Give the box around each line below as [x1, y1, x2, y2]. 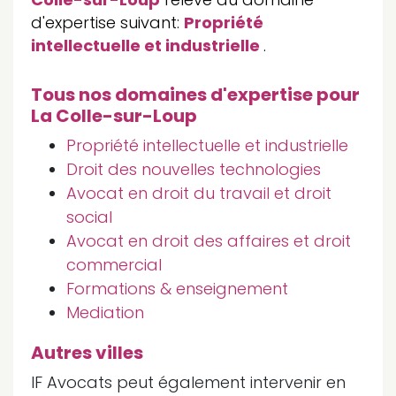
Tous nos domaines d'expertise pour [31, 82, 360, 107]
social [66, 206, 112, 228]
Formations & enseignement [66, 278, 288, 300]
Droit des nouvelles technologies [66, 158, 321, 180]
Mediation [66, 301, 144, 324]
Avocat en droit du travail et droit [66, 182, 331, 204]
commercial [66, 254, 162, 276]
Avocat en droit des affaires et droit [66, 230, 351, 252]
